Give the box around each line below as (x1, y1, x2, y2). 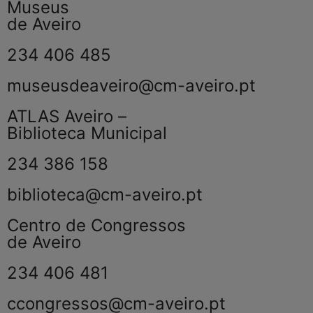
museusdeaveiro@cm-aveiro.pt (7, 75, 256, 96)
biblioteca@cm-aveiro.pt (7, 184, 203, 205)
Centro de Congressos (7, 214, 186, 235)
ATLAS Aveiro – (7, 105, 126, 126)
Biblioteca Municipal (7, 122, 167, 143)
